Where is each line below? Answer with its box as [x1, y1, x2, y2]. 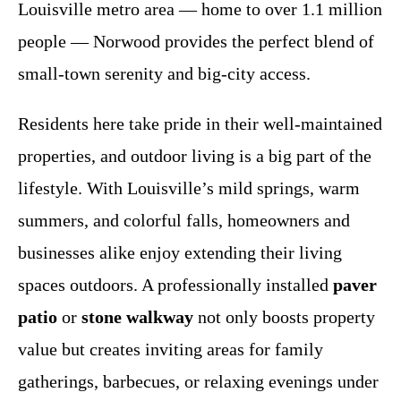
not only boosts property [193, 306, 375, 327]
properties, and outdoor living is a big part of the [18, 145, 371, 166]
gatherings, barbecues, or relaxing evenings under [18, 371, 379, 391]
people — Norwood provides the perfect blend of [18, 30, 374, 51]
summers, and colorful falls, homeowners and [18, 209, 350, 230]
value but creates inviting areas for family [18, 338, 323, 359]
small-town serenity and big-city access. [18, 63, 311, 83]
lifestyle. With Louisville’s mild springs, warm [18, 177, 360, 198]
